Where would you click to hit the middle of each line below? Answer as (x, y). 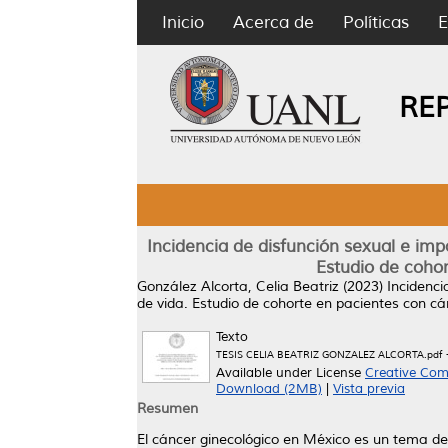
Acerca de (273, 22)
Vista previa (369, 389)
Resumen (167, 408)
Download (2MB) (269, 389)
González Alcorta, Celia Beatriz (238, 286)
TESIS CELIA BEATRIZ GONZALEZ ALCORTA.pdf (329, 354)
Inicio (183, 22)
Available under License (290, 373)
